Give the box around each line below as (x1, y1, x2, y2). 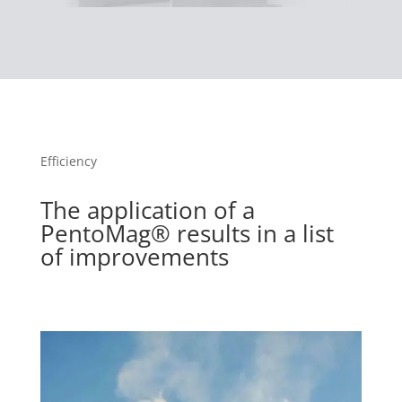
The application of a (39, 194, 255, 227)
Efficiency (39, 153, 97, 170)
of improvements (39, 240, 229, 274)
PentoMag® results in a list (39, 217, 334, 250)
